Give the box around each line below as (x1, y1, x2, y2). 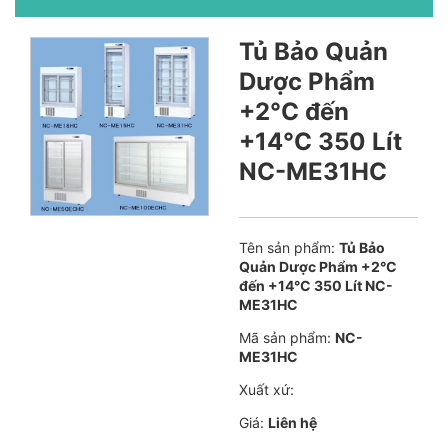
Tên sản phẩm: (239, 238, 335, 256)
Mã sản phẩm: (239, 328, 331, 346)
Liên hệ (268, 413, 317, 431)
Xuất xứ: (239, 380, 294, 398)
